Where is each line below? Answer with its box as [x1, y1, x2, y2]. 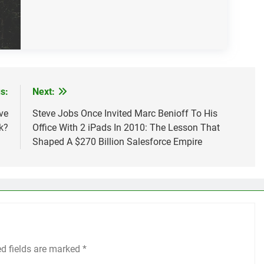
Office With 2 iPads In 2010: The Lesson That [32, 121, 220, 133]
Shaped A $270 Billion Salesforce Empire [32, 136, 202, 147]
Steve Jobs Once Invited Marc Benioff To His [32, 107, 217, 119]
